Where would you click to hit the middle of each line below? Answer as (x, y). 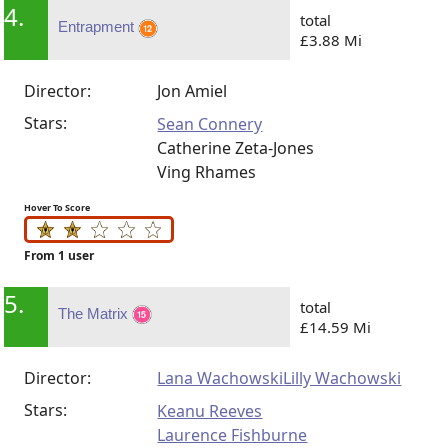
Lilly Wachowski (342, 377)
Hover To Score (57, 208)
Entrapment (98, 27)
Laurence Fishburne (232, 434)
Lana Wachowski (220, 377)
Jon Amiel (192, 91)
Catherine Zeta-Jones (236, 148)
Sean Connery (210, 124)
